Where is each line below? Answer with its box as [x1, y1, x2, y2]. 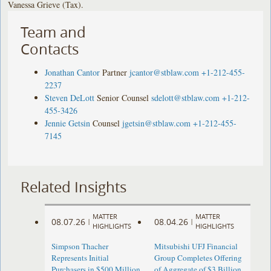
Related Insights [21, 177, 127, 197]
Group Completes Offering [154, 252, 242, 264]
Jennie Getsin [45, 117, 91, 129]
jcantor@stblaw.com [129, 66, 200, 78]
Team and [21, 22, 87, 42]
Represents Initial [51, 252, 109, 264]
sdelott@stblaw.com [151, 91, 220, 103]
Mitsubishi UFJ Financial [154, 241, 238, 252]
